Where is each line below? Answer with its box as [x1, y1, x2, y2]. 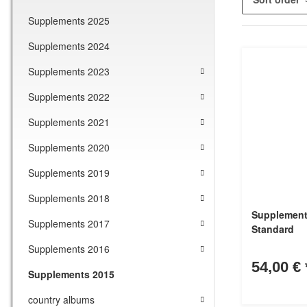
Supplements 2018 [28, 191, 110, 206]
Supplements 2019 [28, 166, 110, 180]
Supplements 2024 [28, 39, 110, 53]
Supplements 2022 [28, 90, 110, 104]
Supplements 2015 [28, 267, 114, 282]
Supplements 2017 [28, 217, 110, 231]
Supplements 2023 [28, 64, 110, 79]
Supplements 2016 [28, 242, 110, 256]
